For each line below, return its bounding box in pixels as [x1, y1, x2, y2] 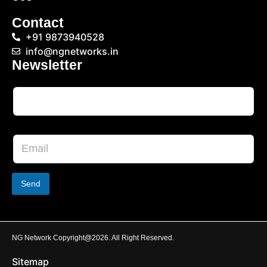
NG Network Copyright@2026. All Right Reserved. [12, 233, 174, 242]
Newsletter [12, 57, 82, 73]
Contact [12, 14, 64, 30]
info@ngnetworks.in [25, 45, 119, 57]
